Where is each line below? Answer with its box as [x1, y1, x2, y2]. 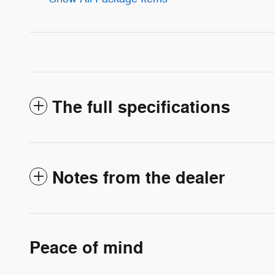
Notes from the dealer [52, 167, 225, 189]
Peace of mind [29, 237, 144, 259]
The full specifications [52, 96, 230, 118]
